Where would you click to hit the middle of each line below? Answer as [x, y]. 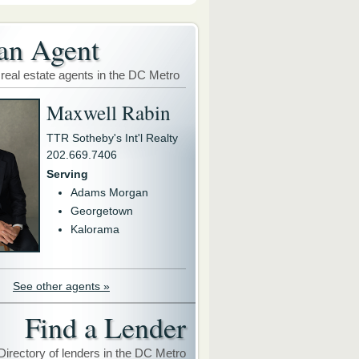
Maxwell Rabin [109, 112]
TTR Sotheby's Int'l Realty [112, 138]
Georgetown [102, 211]
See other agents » [61, 286]
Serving [67, 174]
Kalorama [95, 229]
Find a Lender [105, 327]
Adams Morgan [109, 192]
